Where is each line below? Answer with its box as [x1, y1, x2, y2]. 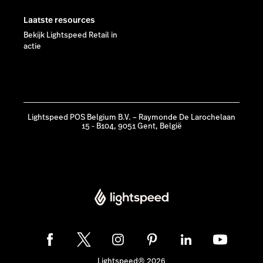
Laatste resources [23, 14, 95, 26]
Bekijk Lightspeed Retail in [23, 30, 117, 41]
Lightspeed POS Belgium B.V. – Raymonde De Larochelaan [28, 112, 235, 123]
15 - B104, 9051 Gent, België [81, 121, 182, 132]
